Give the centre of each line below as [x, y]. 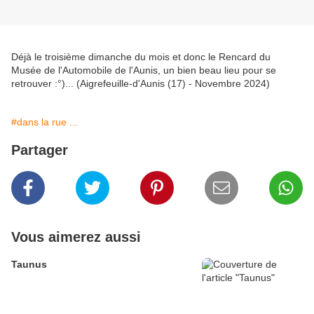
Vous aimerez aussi [76, 237]
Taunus [29, 265]
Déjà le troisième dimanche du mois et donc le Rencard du [141, 57]
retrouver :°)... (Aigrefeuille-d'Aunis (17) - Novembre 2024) [141, 84]
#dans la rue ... [45, 122]
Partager [40, 150]
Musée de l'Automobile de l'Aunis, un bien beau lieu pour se [144, 70]
